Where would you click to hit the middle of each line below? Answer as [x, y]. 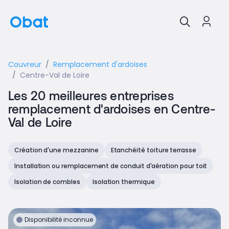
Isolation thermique [123, 182]
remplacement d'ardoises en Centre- [112, 109]
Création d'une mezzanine [56, 150]
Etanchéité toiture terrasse [153, 150]
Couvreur [25, 64]
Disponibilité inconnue [59, 220]
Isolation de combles [47, 182]
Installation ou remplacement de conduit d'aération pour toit [111, 166]
